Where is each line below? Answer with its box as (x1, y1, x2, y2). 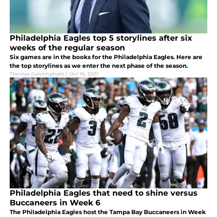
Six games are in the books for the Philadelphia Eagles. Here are (10, 53, 202, 61)
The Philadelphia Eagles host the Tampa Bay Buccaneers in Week (10, 208, 206, 216)
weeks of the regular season (10, 43, 125, 52)
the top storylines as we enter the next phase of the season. (10, 62, 188, 69)
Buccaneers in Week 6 (10, 198, 100, 207)
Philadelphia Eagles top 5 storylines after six (10, 33, 192, 43)
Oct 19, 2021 (69, 70, 98, 77)
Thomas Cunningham (10, 70, 64, 77)
